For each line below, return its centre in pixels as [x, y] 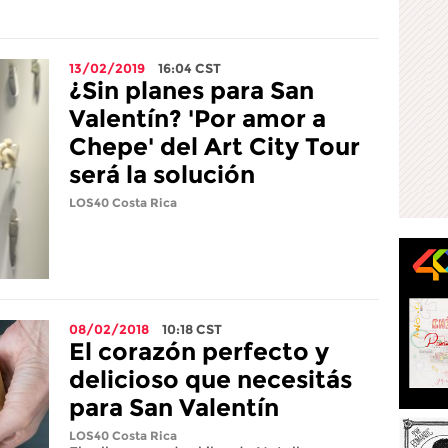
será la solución [162, 174]
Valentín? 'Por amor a [197, 118]
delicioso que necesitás [210, 379]
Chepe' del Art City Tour [214, 146]
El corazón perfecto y [199, 351]
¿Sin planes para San [191, 90]
